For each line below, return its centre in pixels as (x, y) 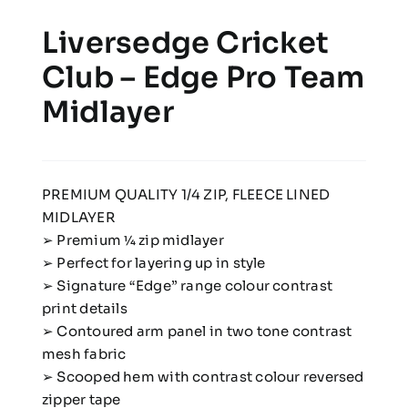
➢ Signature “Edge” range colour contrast (187, 286)
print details (84, 309)
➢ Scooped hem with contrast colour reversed (203, 377)
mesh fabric (84, 354)
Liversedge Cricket (185, 43)
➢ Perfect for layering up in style (153, 263)
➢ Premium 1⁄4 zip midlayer (133, 240)
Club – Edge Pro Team (203, 78)
